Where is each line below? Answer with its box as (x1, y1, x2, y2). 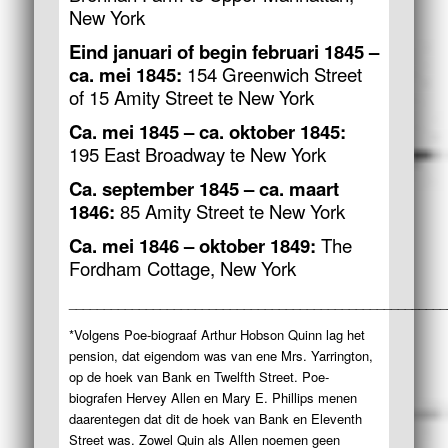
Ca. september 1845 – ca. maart (68, 174, 339, 202)
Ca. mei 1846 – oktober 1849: (68, 231, 316, 259)
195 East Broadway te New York (68, 140, 326, 167)
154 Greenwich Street (181, 60, 362, 87)
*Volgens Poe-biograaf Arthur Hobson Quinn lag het (68, 324, 365, 344)
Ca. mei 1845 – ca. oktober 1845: (68, 117, 346, 145)
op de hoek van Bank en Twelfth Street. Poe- (68, 366, 329, 386)
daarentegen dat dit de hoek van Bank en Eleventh (68, 408, 362, 428)
